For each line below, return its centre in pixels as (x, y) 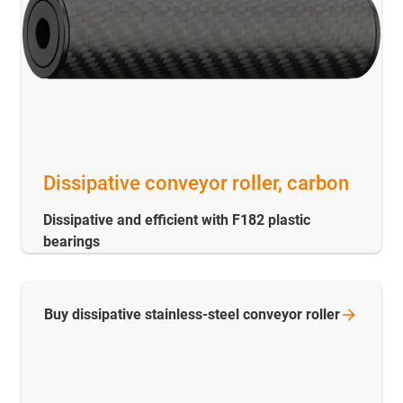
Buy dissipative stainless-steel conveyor (175, 315)
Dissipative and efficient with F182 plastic (177, 220)
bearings (72, 242)
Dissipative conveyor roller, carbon (196, 184)
